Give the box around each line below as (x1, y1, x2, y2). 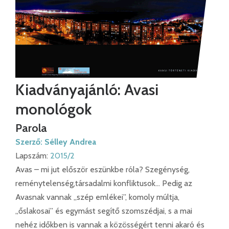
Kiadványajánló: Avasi (15, 80, 158, 99)
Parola (15, 121, 47, 135)
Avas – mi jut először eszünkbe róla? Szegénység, (15, 164, 190, 174)
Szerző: (15, 136, 44, 147)
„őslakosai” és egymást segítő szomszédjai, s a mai (15, 205, 192, 216)
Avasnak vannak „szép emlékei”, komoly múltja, (15, 192, 179, 202)
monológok (15, 99, 91, 119)
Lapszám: (15, 150, 50, 161)
